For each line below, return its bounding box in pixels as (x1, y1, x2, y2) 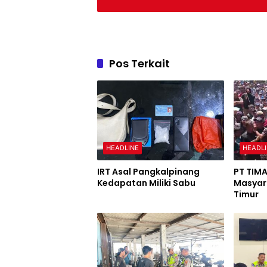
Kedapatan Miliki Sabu (97, 177, 195, 190)
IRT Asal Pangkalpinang (97, 166, 200, 178)
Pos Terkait (109, 56, 170, 71)
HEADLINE (106, 144, 139, 152)
